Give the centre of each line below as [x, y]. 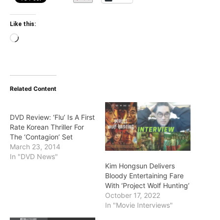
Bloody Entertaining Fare [144, 176]
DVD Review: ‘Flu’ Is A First [52, 117]
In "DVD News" [34, 156]
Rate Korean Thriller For [47, 127]
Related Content [33, 88]
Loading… [35, 39]
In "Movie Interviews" [139, 205]
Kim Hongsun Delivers [140, 166]
